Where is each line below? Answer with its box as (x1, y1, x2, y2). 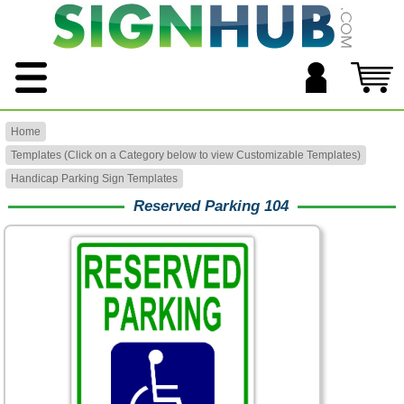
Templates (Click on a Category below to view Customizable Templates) (11, 149, 361, 161)
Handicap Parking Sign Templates (11, 172, 178, 185)
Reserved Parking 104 (133, 197, 289, 215)
